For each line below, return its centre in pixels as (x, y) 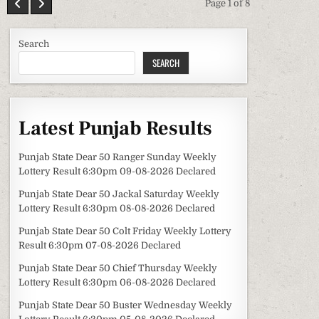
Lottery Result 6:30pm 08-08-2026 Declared (117, 208)
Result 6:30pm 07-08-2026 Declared (100, 245)
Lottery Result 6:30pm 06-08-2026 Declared (117, 282)
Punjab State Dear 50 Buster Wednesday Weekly (126, 305)
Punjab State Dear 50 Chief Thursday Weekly (118, 268)
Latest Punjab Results (116, 128)
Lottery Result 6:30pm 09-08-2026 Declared (117, 171)
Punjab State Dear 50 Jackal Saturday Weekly (119, 194)
